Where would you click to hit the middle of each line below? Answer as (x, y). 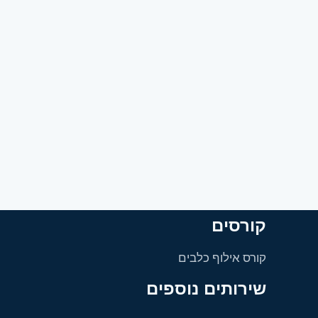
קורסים (238, 226)
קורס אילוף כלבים (222, 258)
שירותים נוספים (206, 289)
